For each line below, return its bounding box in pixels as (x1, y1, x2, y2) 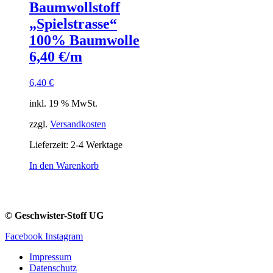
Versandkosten (50, 118, 106, 129)
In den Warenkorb (29, 160, 99, 171)
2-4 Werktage (71, 139, 122, 150)
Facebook (5, 230, 43, 241)
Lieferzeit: (29, 139, 71, 150)
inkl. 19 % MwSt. (29, 97, 97, 108)
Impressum (29, 251, 71, 262)
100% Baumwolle (29, 32, 140, 48)
